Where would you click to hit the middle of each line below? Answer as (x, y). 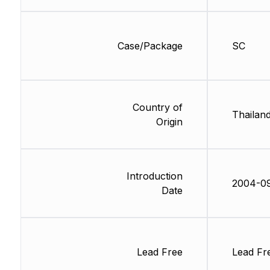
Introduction (154, 176)
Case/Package (150, 46)
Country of (157, 108)
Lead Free (159, 252)
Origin (169, 122)
